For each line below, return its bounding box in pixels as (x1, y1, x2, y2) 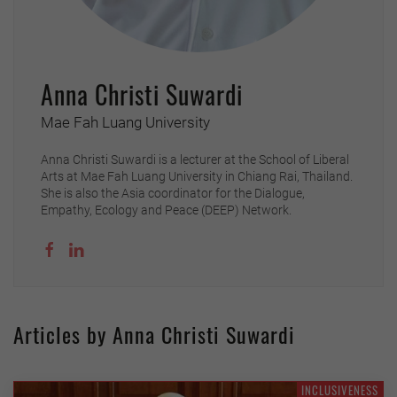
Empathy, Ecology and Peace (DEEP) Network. (41, 203, 292, 217)
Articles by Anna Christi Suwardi (13, 318, 295, 350)
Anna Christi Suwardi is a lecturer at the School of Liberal (41, 152, 349, 167)
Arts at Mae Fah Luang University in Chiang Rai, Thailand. (41, 169, 353, 183)
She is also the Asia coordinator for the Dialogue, (41, 186, 305, 200)
